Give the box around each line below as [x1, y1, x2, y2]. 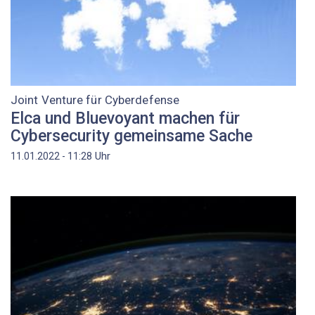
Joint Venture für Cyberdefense [11, 93, 179, 108]
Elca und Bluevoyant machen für [11, 108, 240, 128]
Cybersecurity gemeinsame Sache [11, 126, 252, 146]
